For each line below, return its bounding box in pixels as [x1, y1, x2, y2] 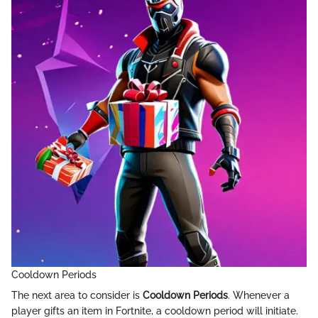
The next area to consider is [11, 289, 143, 301]
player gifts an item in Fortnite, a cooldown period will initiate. [11, 305, 298, 317]
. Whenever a [228, 289, 290, 301]
